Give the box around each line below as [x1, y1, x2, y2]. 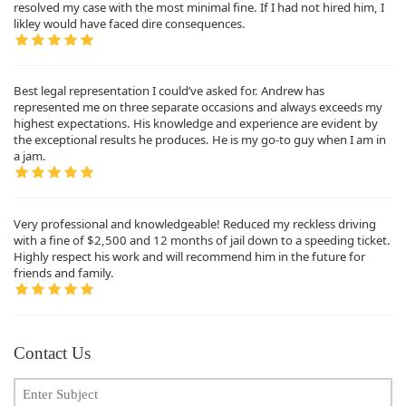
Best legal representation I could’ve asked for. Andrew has [14, 82, 324, 100]
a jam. [14, 148, 46, 165]
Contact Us [14, 343, 91, 362]
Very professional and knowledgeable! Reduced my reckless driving [14, 215, 376, 232]
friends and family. [14, 264, 114, 281]
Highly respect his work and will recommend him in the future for [14, 247, 365, 265]
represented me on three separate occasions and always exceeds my [14, 99, 382, 116]
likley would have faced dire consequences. [14, 14, 246, 32]
